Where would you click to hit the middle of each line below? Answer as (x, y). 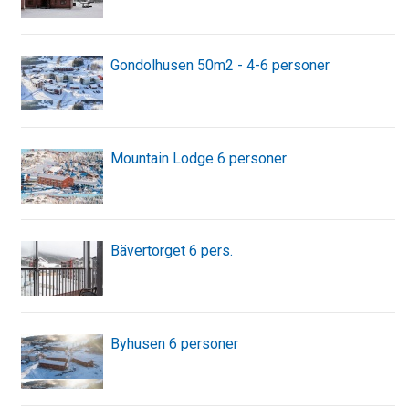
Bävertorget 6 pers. (172, 251)
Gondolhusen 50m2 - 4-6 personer (220, 66)
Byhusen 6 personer (174, 344)
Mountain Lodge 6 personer (199, 158)
